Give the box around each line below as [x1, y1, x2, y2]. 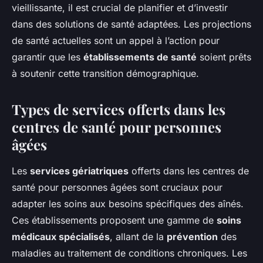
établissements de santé [83, 51, 197, 63]
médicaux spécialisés [12, 231, 110, 243]
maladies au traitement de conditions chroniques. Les [12, 247, 247, 259]
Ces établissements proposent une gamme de [12, 214, 217, 227]
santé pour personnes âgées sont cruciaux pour [12, 181, 222, 194]
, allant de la [110, 231, 167, 243]
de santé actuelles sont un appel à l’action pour [12, 35, 220, 47]
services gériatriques [30, 165, 129, 177]
